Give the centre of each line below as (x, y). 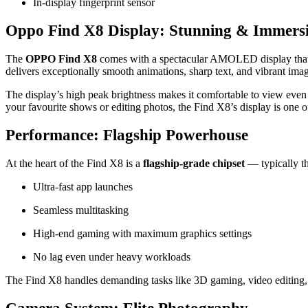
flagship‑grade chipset (194, 164)
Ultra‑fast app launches (83, 187)
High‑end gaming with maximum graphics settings (142, 234)
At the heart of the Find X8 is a (74, 164)
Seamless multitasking (81, 210)
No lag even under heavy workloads (112, 257)
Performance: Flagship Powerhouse (127, 135)
